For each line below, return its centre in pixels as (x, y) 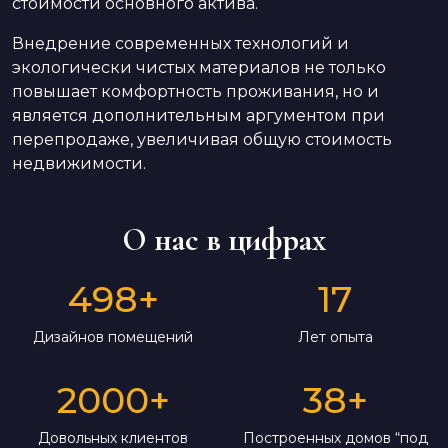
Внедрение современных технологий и (180, 43)
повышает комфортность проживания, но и (195, 91)
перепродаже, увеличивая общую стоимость (202, 139)
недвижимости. (79, 163)
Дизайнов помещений (113, 336)
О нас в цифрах (224, 239)
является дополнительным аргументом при (198, 115)
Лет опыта (335, 336)
